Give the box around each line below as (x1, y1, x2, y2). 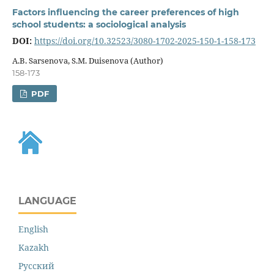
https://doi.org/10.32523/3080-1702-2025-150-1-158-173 (34, 34, 256, 46)
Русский (18, 259, 54, 272)
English (18, 223, 48, 235)
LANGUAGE (18, 194, 76, 207)
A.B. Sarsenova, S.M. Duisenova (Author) (12, 54, 163, 66)
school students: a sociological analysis (12, 18, 186, 30)
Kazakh (18, 241, 49, 253)
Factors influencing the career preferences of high (12, 6, 239, 18)
